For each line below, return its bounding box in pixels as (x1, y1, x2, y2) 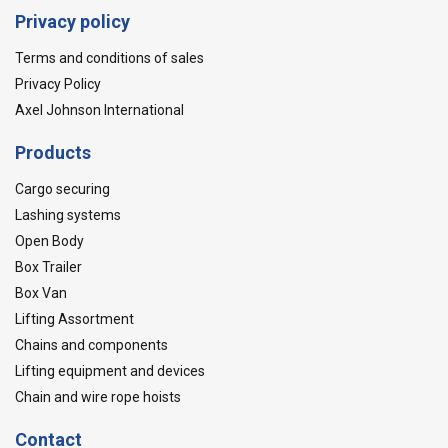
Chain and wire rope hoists (15, 389, 181, 405)
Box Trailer (15, 259, 82, 275)
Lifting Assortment (15, 311, 134, 327)
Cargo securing (15, 181, 110, 197)
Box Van (15, 285, 67, 301)
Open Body (15, 233, 84, 249)
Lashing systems (15, 207, 121, 223)
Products (15, 142, 91, 163)
